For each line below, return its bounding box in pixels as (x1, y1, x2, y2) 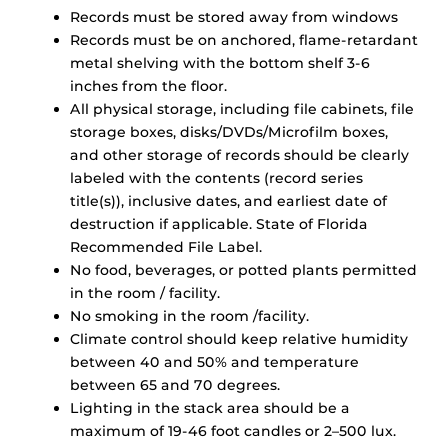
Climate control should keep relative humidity (70, 330, 408, 349)
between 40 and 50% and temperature (70, 353, 359, 372)
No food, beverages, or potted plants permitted (70, 261, 417, 280)
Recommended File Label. (70, 238, 262, 257)
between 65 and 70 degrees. (70, 376, 280, 395)
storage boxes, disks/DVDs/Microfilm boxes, (70, 123, 388, 142)
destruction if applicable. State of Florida (70, 215, 368, 234)
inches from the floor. (70, 77, 227, 96)
